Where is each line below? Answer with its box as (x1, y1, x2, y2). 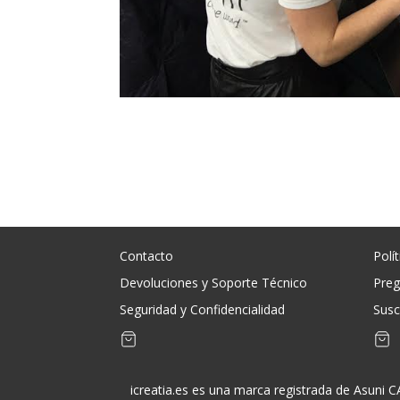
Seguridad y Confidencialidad (120, 301, 286, 319)
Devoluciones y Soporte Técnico (120, 274, 308, 292)
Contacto (120, 247, 174, 265)
